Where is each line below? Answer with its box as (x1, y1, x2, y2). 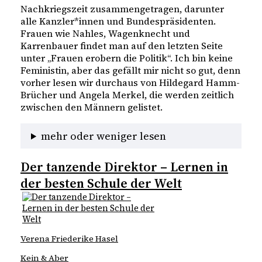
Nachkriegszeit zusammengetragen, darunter (20, 2, 224, 16)
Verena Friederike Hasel (20, 233, 118, 245)
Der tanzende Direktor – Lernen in (20, 158, 228, 176)
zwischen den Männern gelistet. (20, 101, 163, 114)
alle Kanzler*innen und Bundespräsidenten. (20, 15, 216, 28)
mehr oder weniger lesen (41, 128, 167, 143)
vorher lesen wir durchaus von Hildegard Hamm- (20, 76, 240, 89)
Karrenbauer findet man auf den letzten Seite (20, 39, 223, 53)
